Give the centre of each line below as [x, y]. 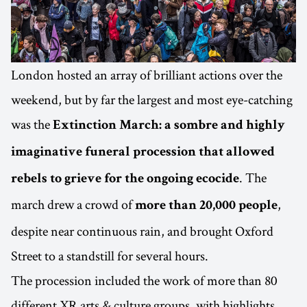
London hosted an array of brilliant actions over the [147, 74]
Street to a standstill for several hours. [110, 255]
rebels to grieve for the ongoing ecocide [125, 179]
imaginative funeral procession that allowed [143, 152]
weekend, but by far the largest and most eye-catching [152, 99]
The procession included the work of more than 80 [144, 280]
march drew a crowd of [73, 204]
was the [32, 124]
